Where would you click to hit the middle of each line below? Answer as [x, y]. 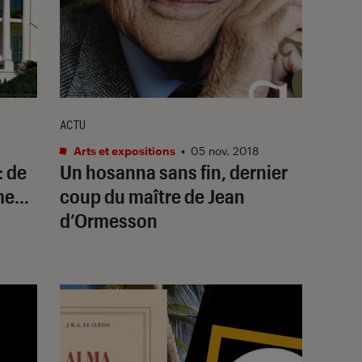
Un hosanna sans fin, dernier [174, 171]
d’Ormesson [109, 220]
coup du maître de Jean [152, 196]
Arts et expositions [123, 150]
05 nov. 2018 [225, 150]
